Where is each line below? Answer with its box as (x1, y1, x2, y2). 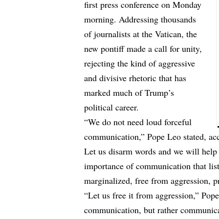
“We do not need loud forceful (84, 116, 192, 128)
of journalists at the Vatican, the (84, 28, 197, 40)
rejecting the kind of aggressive (84, 57, 196, 69)
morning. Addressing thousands (84, 13, 197, 25)
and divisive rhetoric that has (84, 72, 187, 84)
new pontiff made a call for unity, (84, 43, 202, 55)
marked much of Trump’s (84, 87, 175, 99)
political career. (84, 101, 139, 113)
